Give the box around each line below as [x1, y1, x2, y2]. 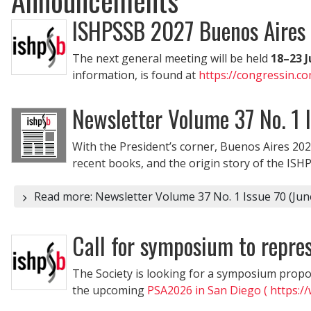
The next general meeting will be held [72, 50, 271, 66]
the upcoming [72, 282, 147, 298]
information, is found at [72, 67, 199, 83]
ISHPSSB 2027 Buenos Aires [72, 12, 305, 48]
